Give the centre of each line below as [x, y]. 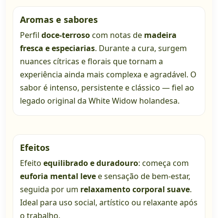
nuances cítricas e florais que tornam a [91, 62]
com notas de [117, 35]
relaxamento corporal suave [135, 190]
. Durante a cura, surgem [141, 48]
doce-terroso [66, 35]
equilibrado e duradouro [91, 163]
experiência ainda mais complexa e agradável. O [108, 75]
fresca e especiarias [57, 48]
